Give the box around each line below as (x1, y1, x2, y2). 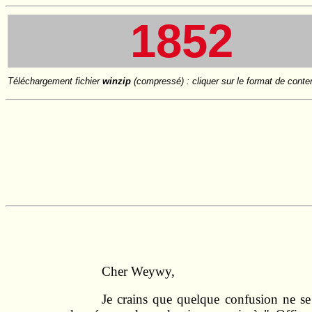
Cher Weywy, (102, 263, 175, 279)
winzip (102, 76, 131, 86)
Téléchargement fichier (8, 76, 102, 86)
